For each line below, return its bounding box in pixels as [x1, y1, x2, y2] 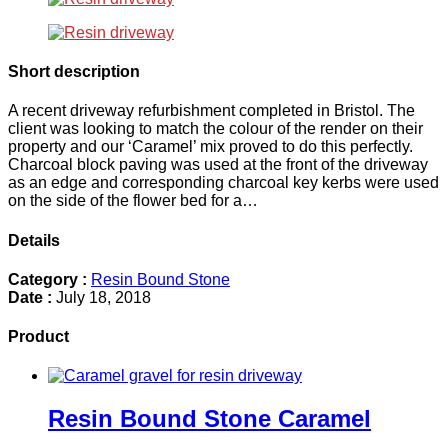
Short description [8, 63, 140, 81]
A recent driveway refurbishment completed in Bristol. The [8, 102, 415, 120]
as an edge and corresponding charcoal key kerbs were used [8, 174, 439, 192]
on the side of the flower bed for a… [8, 192, 258, 210]
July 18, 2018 [52, 288, 151, 306]
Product [8, 328, 69, 346]
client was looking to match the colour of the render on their [8, 120, 423, 138]
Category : [8, 270, 87, 288]
